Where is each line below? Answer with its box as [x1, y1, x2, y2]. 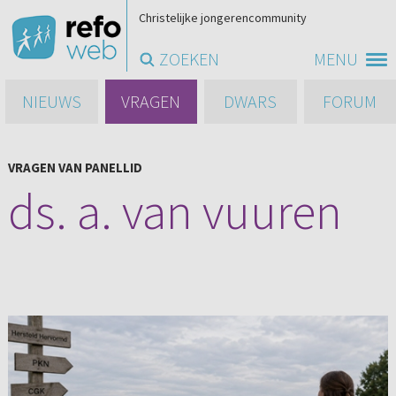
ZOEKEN [159, 48, 220, 70]
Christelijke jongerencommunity [139, 10, 308, 26]
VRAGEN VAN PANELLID [7, 159, 142, 176]
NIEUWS [21, 90, 81, 112]
